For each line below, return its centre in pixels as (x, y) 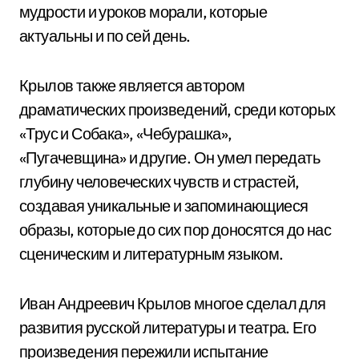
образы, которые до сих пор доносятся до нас (175, 230)
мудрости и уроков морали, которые (143, 12)
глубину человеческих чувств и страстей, (159, 182)
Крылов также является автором (132, 85)
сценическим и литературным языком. (151, 254)
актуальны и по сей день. (105, 36)
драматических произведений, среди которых (177, 109)
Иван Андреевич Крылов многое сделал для (173, 303)
